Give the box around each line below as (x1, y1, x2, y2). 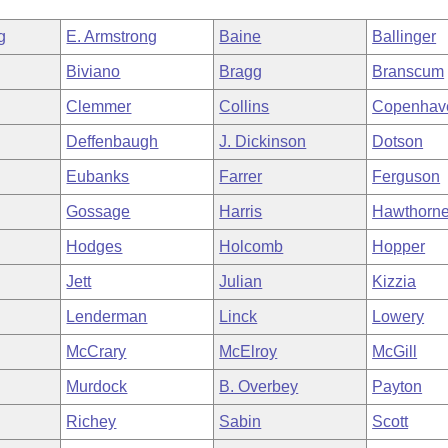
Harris (219, 203, 263, 220)
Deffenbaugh (66, 133, 159, 150)
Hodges (66, 238, 123, 255)
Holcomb (219, 238, 284, 255)
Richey (66, 413, 117, 430)
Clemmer (66, 98, 132, 115)
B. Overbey (219, 378, 299, 395)
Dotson (372, 133, 424, 150)
